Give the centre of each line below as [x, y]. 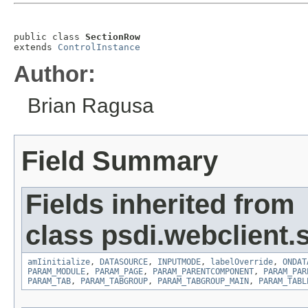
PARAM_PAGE [119, 272]
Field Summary [120, 161]
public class [49, 37]
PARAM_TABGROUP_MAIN [203, 282]
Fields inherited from [160, 205]
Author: [55, 74]
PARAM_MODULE [56, 272]
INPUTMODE [179, 262]
